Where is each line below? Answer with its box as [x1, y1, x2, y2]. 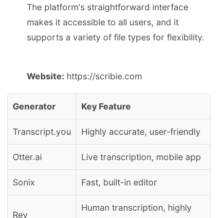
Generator [13, 101, 55, 111]
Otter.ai [13, 151, 42, 162]
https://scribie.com [64, 71, 142, 81]
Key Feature [81, 101, 131, 111]
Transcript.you [13, 126, 71, 137]
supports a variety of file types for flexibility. [27, 32, 204, 43]
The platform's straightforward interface [27, 2, 188, 13]
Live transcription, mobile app [81, 151, 201, 162]
